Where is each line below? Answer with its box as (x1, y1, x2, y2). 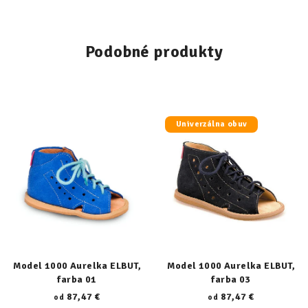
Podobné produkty (85, 41, 223, 62)
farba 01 (57, 274, 97, 285)
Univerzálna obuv (176, 119, 247, 129)
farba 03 (211, 274, 251, 285)
